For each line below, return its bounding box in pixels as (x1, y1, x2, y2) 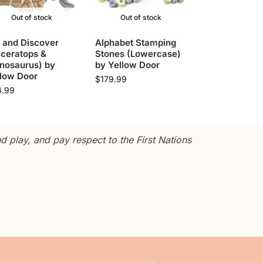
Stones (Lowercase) (95, 48, 181, 59)
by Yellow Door (95, 59, 160, 70)
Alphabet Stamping (95, 36, 176, 48)
